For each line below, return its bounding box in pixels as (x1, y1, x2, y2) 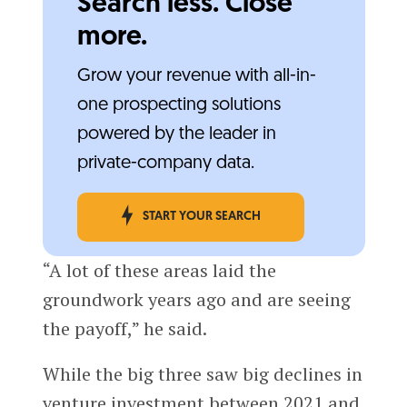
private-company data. (76, 154, 254, 174)
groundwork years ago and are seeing (42, 287, 351, 313)
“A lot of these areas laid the (42, 258, 276, 283)
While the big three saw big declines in (42, 362, 362, 387)
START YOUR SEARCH (142, 210, 261, 224)
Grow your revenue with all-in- (76, 67, 316, 86)
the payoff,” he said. (42, 316, 207, 342)
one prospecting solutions (76, 96, 281, 115)
